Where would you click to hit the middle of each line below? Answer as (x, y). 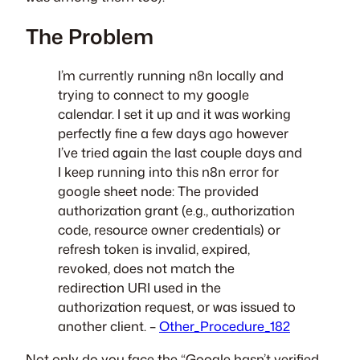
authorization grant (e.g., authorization (176, 211)
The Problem (90, 36)
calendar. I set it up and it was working (174, 114)
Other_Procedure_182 (225, 326)
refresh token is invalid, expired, (154, 249)
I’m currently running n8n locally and (171, 76)
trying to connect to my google (153, 95)
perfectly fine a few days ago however (173, 133)
